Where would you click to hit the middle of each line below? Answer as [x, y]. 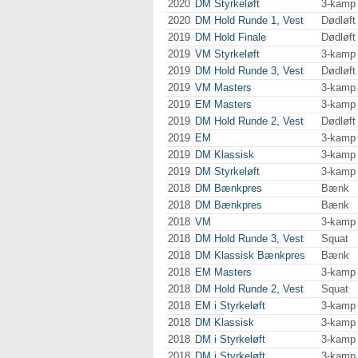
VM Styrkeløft [227, 54]
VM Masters [223, 88]
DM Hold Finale [231, 37]
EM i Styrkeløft [230, 306]
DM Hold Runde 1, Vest [249, 20]
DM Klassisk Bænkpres [250, 255]
